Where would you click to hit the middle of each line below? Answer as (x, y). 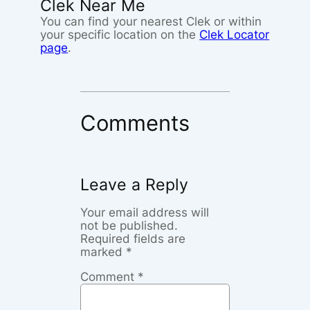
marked (103, 252)
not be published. (129, 225)
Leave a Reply (135, 185)
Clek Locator (235, 35)
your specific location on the (120, 35)
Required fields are (133, 238)
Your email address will (145, 212)
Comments (135, 123)
